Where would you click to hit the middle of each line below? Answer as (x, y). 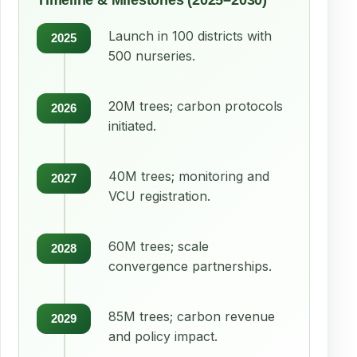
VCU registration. (159, 196)
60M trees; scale (159, 246)
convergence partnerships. (190, 266)
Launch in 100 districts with (190, 36)
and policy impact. (163, 336)
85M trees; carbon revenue (192, 316)
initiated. (132, 126)
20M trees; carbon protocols (196, 106)
